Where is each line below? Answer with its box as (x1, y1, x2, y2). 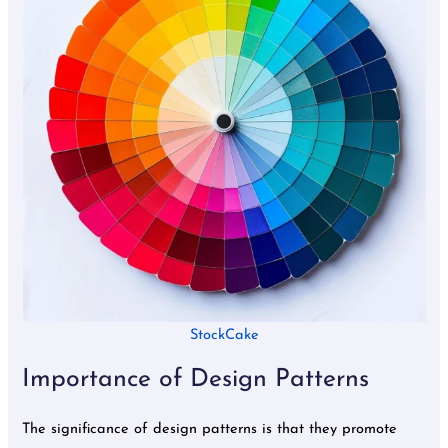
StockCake (189, 328, 259, 344)
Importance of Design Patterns (22, 366, 370, 392)
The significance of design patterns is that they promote (22, 421, 398, 437)
